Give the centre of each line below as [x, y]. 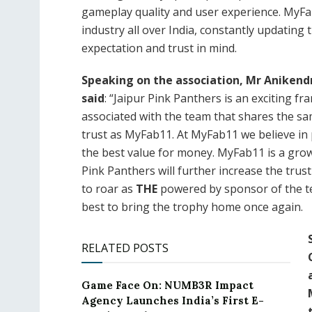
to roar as [109, 189]
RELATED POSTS [125, 248]
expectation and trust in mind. [159, 48]
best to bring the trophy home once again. [192, 207]
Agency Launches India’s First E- [173, 301]
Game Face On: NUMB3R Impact [167, 286]
